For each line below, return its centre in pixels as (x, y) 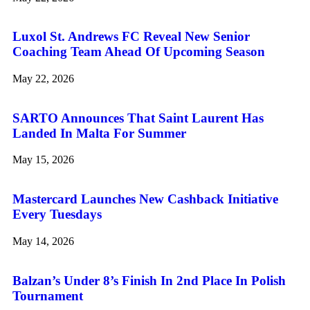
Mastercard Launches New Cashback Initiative (145, 199)
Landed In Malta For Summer (99, 133)
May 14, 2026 (43, 241)
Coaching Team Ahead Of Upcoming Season (139, 52)
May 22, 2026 (43, 79)
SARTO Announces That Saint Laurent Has (138, 118)
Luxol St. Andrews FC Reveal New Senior (131, 37)
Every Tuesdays (57, 215)
